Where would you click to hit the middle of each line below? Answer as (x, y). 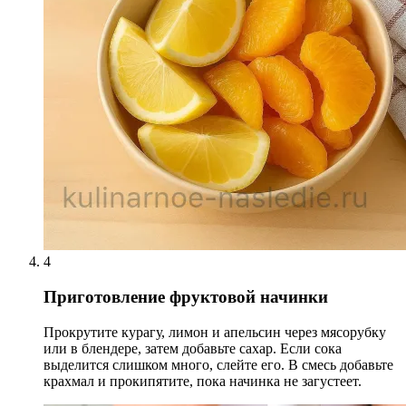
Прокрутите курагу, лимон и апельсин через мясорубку (215, 332)
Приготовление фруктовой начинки (186, 296)
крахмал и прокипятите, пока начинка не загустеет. (203, 381)
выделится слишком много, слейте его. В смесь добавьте (218, 364)
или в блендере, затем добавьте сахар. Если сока (193, 348)
